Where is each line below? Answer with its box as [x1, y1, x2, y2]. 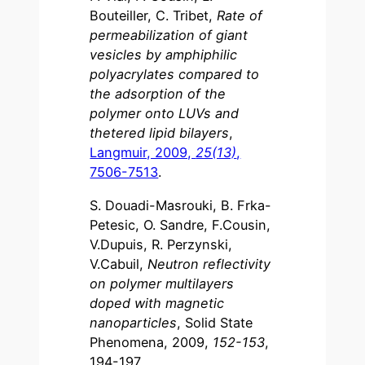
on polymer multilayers [90, 275, 235, 292]
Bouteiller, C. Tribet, [90, 7, 218, 24]
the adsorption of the [90, 86, 226, 103]
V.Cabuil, [90, 255, 148, 272]
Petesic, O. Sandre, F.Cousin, [90, 216, 271, 233]
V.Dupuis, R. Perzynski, [90, 235, 233, 253]
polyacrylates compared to [90, 66, 260, 83]
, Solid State [177, 314, 253, 331]
